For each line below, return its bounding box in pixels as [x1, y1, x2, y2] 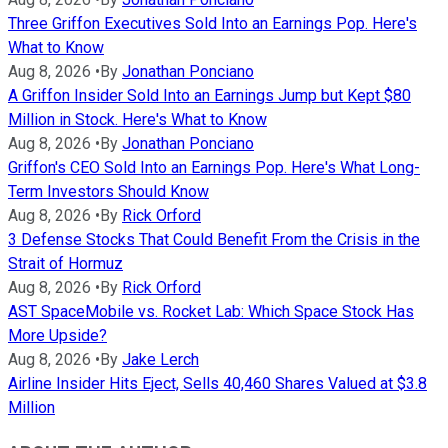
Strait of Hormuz [8, 253, 123, 273]
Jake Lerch [122, 349, 199, 369]
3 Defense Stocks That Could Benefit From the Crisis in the [8, 229, 420, 249]
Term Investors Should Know [8, 181, 209, 201]
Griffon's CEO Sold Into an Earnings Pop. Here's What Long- [8, 157, 420, 177]
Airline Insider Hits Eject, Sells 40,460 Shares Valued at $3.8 [8, 373, 427, 393]
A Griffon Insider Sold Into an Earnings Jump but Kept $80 [8, 85, 411, 105]
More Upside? [8, 325, 107, 345]
